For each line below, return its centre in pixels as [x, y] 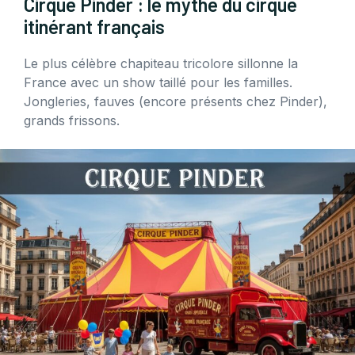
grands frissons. [72, 121]
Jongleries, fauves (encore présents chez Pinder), [176, 102]
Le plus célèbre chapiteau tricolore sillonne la [161, 64]
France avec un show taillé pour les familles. [158, 83]
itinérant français [94, 27]
